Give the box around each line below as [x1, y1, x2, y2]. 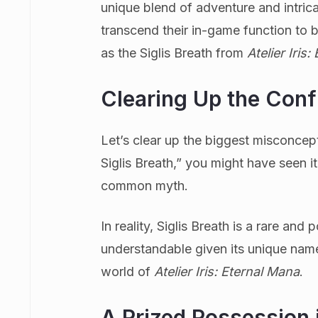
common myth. [101, 177, 189, 193]
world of [101, 263, 155, 279]
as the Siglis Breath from [101, 45, 248, 60]
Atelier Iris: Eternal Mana [154, 263, 300, 279]
